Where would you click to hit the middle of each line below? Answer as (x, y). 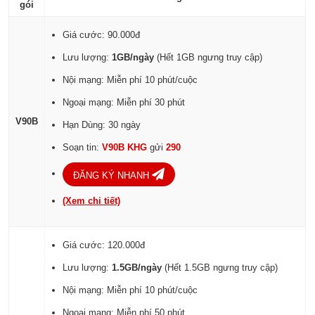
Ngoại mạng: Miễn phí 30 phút (124, 102)
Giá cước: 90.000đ (102, 34)
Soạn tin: (83, 147)
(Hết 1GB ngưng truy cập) (208, 57)
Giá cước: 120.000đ (104, 245)
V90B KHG (126, 147)
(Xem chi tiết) (92, 200)
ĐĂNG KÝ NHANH (113, 175)
